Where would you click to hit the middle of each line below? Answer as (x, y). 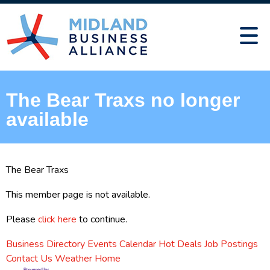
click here (57, 219)
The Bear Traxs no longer (123, 100)
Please (22, 219)
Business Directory (46, 244)
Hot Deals (180, 244)
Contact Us (29, 259)
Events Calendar (122, 244)
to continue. (102, 219)
